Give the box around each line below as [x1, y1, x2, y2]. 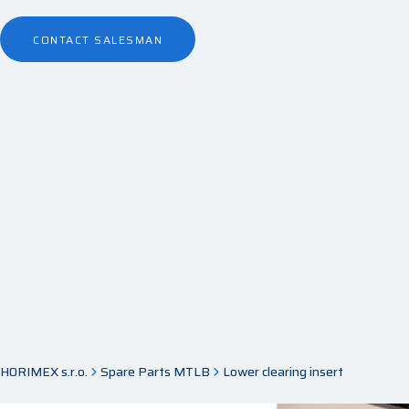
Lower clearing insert [223, 362, 343, 382]
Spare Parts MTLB [100, 362, 210, 382]
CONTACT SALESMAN [33, 31, 163, 49]
